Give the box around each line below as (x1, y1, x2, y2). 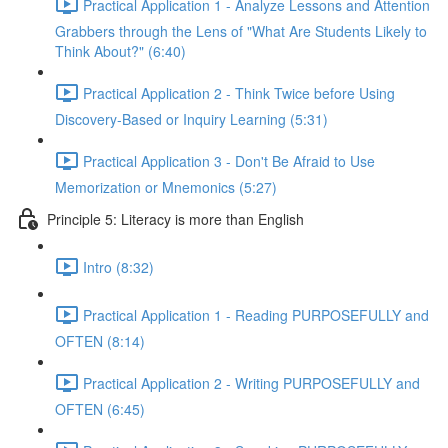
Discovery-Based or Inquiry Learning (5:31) (55, 109, 328, 129)
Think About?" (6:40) (55, 41, 186, 61)
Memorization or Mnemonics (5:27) (55, 177, 277, 197)
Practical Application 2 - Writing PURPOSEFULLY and (83, 372, 420, 393)
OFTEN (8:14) (55, 331, 145, 351)
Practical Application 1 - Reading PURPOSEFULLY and (83, 304, 429, 325)
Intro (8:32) (83, 256, 154, 277)
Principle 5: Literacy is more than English (47, 208, 304, 229)
